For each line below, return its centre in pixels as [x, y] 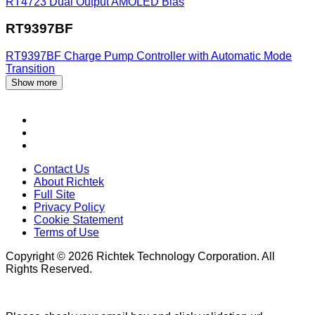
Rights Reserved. [49, 269]
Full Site [54, 194]
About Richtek [69, 182]
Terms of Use [66, 232]
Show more [34, 83]
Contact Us [62, 169]
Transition [30, 69]
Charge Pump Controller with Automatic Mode [178, 56]
